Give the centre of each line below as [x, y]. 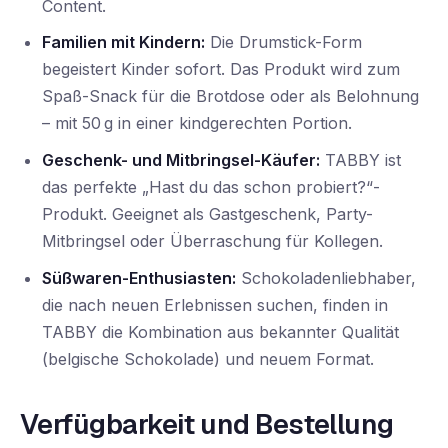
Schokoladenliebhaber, [326, 277]
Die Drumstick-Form [284, 42]
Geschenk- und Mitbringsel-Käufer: [181, 160]
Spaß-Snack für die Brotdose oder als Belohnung [231, 96]
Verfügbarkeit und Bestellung [207, 424]
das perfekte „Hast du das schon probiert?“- [211, 187]
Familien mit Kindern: [124, 42]
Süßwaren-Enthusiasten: [139, 277]
